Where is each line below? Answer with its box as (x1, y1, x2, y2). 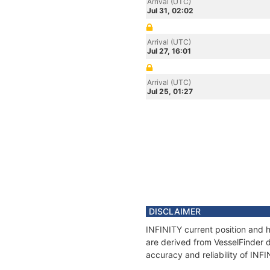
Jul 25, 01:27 (147, 87, 193, 96)
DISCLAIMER (149, 206, 201, 216)
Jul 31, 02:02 (147, 6, 193, 15)
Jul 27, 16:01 (147, 46, 191, 55)
